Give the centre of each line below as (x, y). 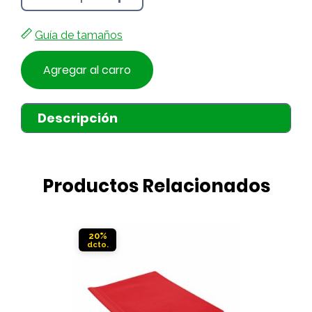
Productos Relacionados (156, 186)
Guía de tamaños (79, 36)
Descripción (77, 118)
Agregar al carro (87, 70)
